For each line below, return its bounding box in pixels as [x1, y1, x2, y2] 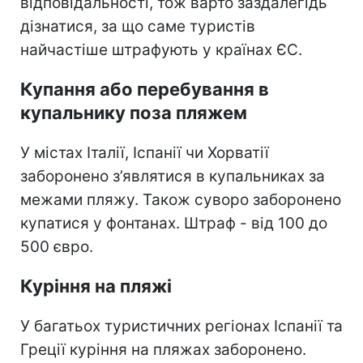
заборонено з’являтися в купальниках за [20, 166, 325, 186]
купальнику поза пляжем [20, 101, 247, 123]
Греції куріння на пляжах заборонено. [20, 340, 306, 359]
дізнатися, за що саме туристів [20, 16, 255, 36]
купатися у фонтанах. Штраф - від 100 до [20, 213, 327, 233]
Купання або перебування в [20, 78, 269, 100]
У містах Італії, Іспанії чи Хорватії [20, 143, 269, 162]
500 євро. [20, 237, 93, 256]
